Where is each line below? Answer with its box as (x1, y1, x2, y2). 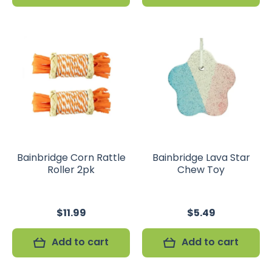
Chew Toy (177, 163, 225, 177)
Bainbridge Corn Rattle (16, 151, 126, 165)
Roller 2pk (47, 163, 95, 177)
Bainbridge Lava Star (152, 151, 250, 165)
